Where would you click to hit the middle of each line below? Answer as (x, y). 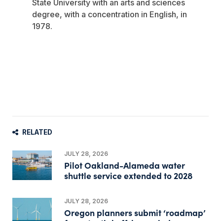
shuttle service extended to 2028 (128, 175)
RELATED (37, 132)
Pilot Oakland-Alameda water (124, 165)
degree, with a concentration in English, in (110, 14)
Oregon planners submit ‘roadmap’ (135, 212)
